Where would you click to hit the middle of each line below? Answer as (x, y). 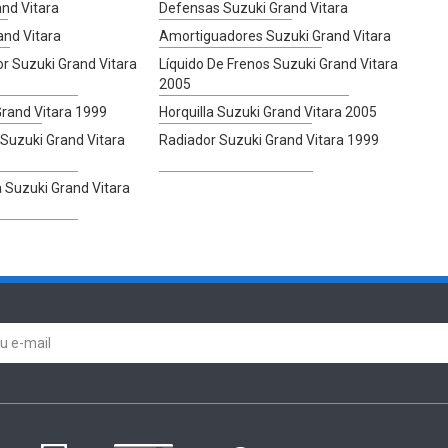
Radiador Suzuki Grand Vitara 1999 (269, 139)
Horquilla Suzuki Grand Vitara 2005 (268, 111)
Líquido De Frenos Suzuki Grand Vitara (279, 63)
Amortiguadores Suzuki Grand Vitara (275, 35)
